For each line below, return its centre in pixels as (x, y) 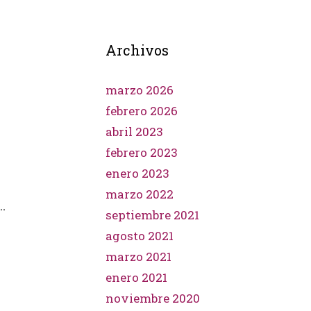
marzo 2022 (140, 194)
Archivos (137, 50)
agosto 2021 (140, 236)
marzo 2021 (138, 257)
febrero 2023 (142, 152)
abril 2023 (134, 132)
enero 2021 (136, 277)
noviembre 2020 (153, 298)
